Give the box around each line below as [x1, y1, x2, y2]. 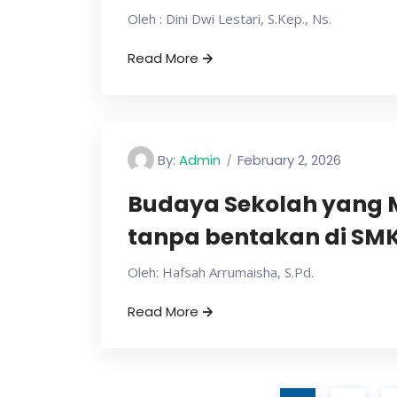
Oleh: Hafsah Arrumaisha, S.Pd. [128, 263, 314, 281]
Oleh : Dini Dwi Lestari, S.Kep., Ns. [128, 10, 331, 27]
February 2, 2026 [237, 151, 341, 170]
